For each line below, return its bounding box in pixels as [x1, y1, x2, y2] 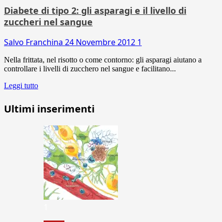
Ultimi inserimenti [4, 102, 95, 115]
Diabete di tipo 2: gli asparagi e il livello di [4, 4, 186, 16]
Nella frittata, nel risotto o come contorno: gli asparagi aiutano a [4, 55, 202, 64]
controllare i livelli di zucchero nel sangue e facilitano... [4, 64, 176, 73]
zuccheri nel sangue [4, 15, 93, 28]
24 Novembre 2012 [65, 36, 137, 48]
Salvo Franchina [4, 36, 65, 48]
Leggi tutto [4, 81, 38, 90]
